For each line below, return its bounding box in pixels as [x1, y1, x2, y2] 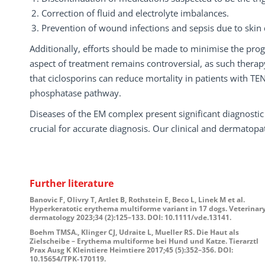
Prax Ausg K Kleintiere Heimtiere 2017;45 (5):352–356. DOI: [30, 245, 233, 256]
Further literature [30, 177, 114, 190]
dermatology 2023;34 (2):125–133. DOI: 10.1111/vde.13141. [30, 212, 231, 223]
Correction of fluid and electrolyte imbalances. [41, 7, 229, 20]
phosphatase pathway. [30, 87, 121, 99]
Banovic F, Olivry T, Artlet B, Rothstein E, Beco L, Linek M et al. [30, 195, 245, 205]
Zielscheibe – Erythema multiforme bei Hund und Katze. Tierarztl [30, 236, 258, 247]
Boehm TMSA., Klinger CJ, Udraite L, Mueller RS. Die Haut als [30, 227, 239, 238]
